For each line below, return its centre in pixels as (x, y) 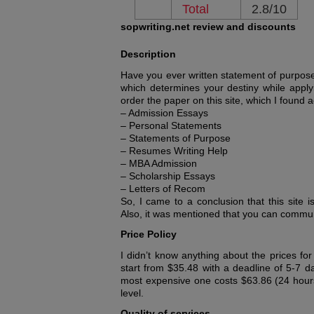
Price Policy (149, 234)
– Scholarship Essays (168, 176)
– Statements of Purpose (176, 138)
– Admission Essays (164, 113)
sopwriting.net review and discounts (208, 27)
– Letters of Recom (163, 189)
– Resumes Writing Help (174, 151)
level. (132, 293)
